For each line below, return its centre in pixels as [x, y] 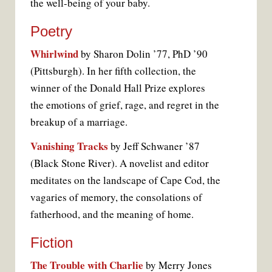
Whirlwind [54, 53]
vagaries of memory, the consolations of [116, 197]
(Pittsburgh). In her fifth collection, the [113, 70]
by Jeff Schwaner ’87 [154, 146]
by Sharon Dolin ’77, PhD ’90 [143, 53]
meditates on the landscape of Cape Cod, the [125, 180]
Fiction [52, 242]
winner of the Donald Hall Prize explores [118, 87]
